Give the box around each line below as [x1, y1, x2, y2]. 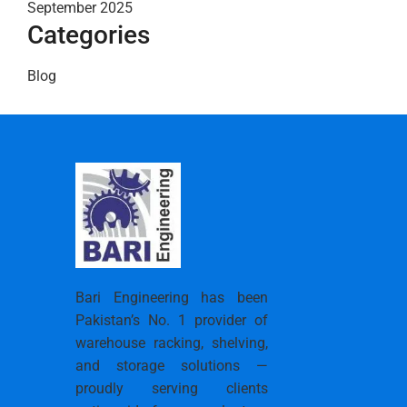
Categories [27, 20, 150, 50]
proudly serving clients [75, 379, 268, 397]
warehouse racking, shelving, [75, 333, 268, 352]
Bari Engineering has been [75, 288, 268, 306]
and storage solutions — [75, 356, 268, 374]
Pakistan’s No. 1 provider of [75, 311, 268, 329]
